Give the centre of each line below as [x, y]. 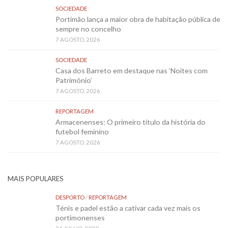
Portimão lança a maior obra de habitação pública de [138, 19]
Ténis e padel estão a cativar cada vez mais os [128, 208]
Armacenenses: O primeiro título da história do [131, 122]
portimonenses [80, 217]
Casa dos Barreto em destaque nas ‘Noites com [132, 70]
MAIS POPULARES [36, 178]
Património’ [74, 80]
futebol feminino [82, 131]
